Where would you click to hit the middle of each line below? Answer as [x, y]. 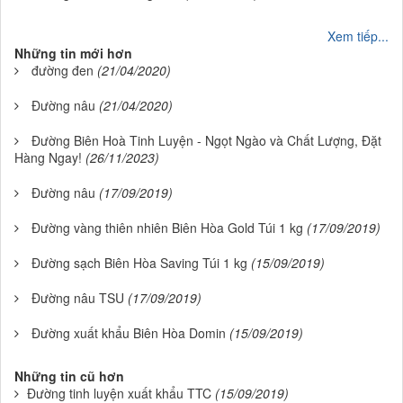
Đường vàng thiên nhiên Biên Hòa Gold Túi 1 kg [167, 228]
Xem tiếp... [358, 36]
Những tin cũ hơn [69, 376]
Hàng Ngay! [48, 158]
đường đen [63, 71]
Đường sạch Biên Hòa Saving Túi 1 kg [139, 263]
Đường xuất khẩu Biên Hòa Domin [129, 333]
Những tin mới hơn [73, 54]
